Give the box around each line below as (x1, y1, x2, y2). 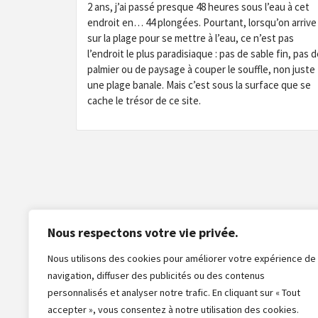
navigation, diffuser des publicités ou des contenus (48, 269, 265, 282)
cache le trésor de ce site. (87, 94, 201, 107)
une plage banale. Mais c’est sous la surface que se (87, 78, 311, 92)
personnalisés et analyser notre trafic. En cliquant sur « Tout (48, 286, 300, 299)
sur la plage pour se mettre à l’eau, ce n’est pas (87, 31, 294, 45)
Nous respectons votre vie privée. (48, 224, 238, 241)
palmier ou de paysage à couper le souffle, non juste (87, 62, 315, 76)
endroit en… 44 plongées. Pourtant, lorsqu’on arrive (87, 16, 317, 29)
